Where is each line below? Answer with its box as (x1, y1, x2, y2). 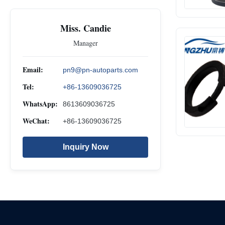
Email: (23, 64, 43, 75)
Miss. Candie (60, 21, 111, 35)
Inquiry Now (62, 142, 108, 151)
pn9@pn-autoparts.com (63, 65, 138, 74)
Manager (73, 38, 98, 48)
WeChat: (23, 115, 50, 126)
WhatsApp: (23, 98, 58, 109)
